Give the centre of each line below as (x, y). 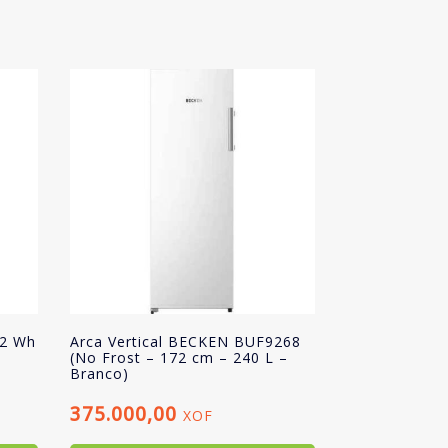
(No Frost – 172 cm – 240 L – (178, 358)
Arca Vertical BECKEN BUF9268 (185, 342)
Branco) (99, 374)
